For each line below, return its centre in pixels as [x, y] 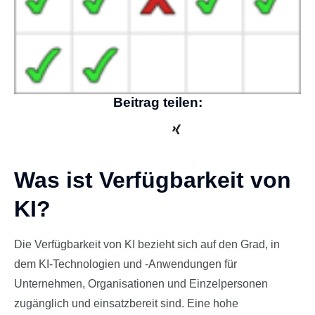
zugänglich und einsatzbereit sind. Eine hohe [126, 304]
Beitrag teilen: [157, 103]
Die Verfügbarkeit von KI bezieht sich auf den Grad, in [147, 245]
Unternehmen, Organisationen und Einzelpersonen [141, 284]
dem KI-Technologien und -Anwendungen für [126, 264]
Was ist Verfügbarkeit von [153, 180]
